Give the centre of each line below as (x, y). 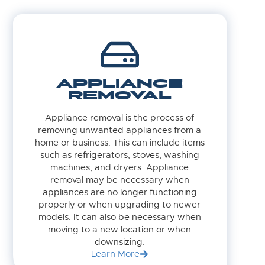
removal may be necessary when (119, 180)
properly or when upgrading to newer (120, 205)
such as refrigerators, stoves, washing (119, 156)
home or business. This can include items (119, 143)
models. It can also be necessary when (119, 218)
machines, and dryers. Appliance (120, 168)
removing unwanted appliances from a (120, 131)
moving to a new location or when (120, 230)
